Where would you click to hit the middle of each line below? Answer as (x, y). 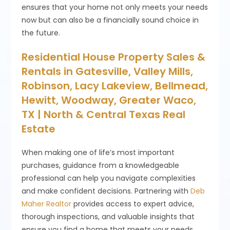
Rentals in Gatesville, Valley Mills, (108, 71)
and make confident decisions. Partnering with (106, 191)
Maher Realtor (47, 204)
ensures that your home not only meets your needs (115, 7)
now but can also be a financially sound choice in (110, 20)
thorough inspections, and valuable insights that (108, 216)
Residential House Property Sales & (114, 57)
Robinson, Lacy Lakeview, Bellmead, (115, 85)
